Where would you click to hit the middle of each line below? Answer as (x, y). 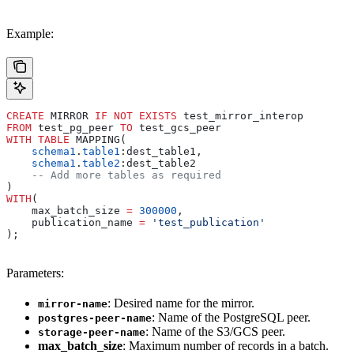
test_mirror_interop (240, 116)
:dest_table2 (158, 164)
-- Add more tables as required (114, 175)
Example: (30, 34)
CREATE (25, 116)
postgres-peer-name (95, 318)
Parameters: (35, 273)
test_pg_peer (76, 128)
